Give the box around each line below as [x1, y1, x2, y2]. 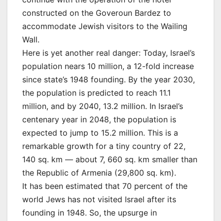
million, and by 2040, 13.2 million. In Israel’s [22, 101, 183, 111]
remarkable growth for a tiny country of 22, [22, 141, 185, 151]
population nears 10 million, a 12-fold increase [22, 61, 194, 72]
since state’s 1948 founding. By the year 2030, [22, 74, 195, 85]
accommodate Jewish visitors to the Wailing [22, 21, 187, 32]
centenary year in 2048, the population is [22, 114, 176, 125]
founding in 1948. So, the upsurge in [22, 208, 157, 218]
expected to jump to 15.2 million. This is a [22, 128, 178, 138]
